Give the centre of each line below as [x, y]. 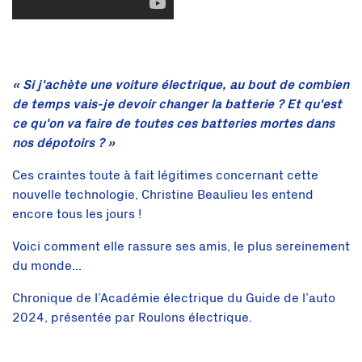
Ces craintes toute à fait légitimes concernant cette [165, 175]
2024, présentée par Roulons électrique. [132, 317]
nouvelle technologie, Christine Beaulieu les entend [163, 194]
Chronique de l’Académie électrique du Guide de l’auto [174, 298]
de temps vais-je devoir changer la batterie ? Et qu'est [177, 104]
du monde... [47, 265]
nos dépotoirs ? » [63, 143]
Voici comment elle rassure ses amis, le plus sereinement [181, 246]
